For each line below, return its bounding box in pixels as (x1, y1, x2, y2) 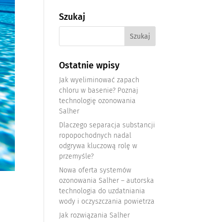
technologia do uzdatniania (59, 187, 146, 195)
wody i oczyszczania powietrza (59, 197, 155, 206)
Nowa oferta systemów (59, 166, 132, 174)
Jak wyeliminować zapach (59, 76, 140, 84)
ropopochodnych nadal (59, 131, 132, 140)
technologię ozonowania (59, 97, 136, 105)
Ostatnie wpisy (59, 60, 120, 71)
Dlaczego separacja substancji (59, 121, 156, 129)
